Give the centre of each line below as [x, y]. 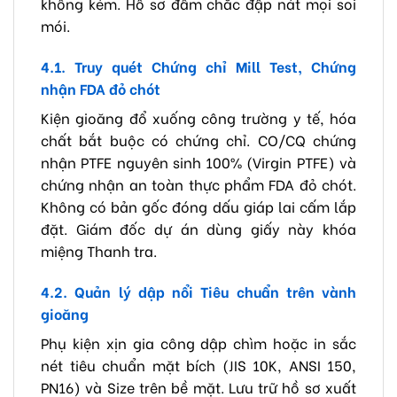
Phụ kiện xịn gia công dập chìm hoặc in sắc [198, 342]
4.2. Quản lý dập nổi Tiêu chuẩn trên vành [198, 291]
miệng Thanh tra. [99, 250]
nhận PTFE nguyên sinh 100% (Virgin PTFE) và [198, 161]
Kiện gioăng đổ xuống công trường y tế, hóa [198, 117]
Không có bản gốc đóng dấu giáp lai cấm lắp [198, 206]
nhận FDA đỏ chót [101, 88]
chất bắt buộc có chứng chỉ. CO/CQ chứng [198, 139]
